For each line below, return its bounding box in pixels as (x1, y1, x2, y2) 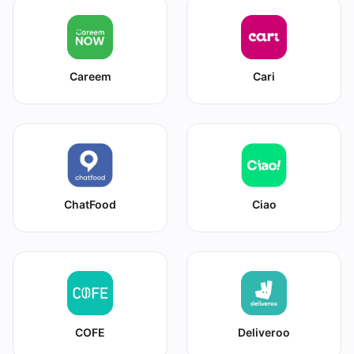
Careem (69, 70, 111, 83)
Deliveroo (238, 326, 290, 339)
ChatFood (64, 198, 116, 211)
